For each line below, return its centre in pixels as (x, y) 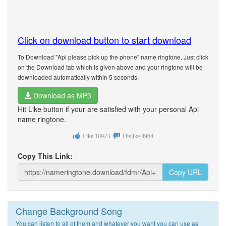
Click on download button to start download (104, 40)
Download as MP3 (61, 95)
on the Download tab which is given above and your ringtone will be (110, 67)
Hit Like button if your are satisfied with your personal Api (108, 109)
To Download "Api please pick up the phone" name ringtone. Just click (113, 57)
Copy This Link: (45, 156)
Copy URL (185, 172)
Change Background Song (69, 211)
